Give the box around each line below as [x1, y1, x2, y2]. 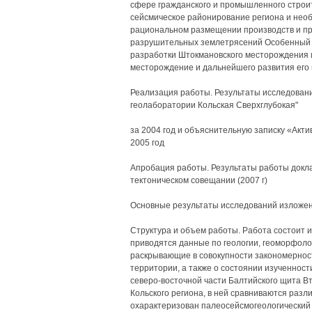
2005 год [130, 138, 164, 148]
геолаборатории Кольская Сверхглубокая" [130, 100, 298, 110]
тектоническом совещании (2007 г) [130, 175, 267, 185]
